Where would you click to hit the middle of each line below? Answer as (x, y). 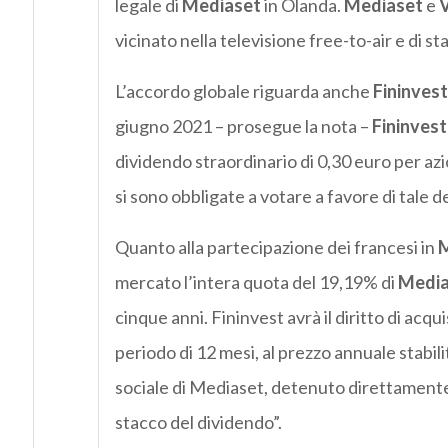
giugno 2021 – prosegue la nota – (243, 126)
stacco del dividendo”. (198, 422)
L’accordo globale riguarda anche (243, 91)
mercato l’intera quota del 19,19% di (256, 282)
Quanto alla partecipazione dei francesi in (276, 247)
